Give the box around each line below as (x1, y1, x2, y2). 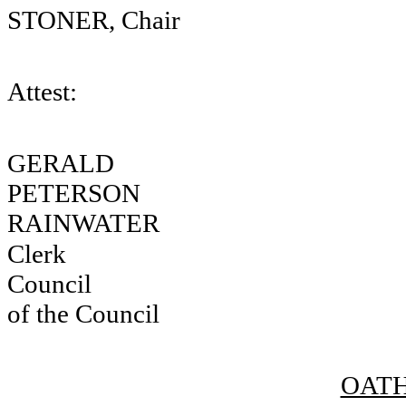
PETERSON (7, 179, 140, 208)
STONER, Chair (7, 5, 180, 34)
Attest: (7, 77, 77, 106)
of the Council (7, 299, 159, 328)
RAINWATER (7, 208, 159, 237)
